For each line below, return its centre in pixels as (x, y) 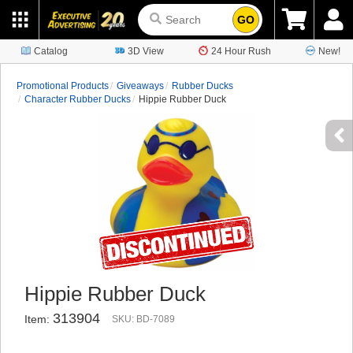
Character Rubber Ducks (78, 99)
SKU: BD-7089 (143, 319)
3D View (146, 51)
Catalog (50, 51)
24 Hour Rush (241, 51)
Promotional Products (63, 86)
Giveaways (140, 86)
